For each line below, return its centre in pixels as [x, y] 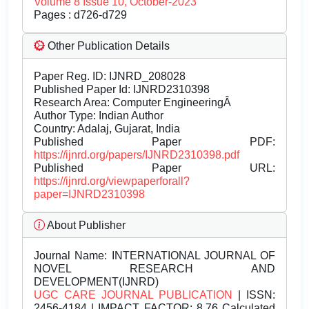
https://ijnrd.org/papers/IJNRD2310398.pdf [137, 155]
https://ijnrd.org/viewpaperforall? [112, 181]
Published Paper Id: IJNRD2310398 [122, 90]
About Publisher [85, 226]
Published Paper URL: [154, 168]
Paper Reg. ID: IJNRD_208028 [110, 77]
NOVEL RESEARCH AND [154, 269]
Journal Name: [71, 256]
